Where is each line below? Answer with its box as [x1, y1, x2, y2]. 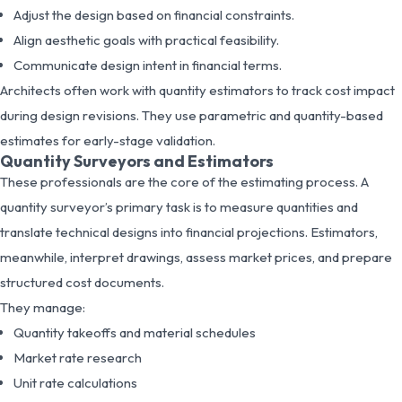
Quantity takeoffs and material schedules [13, 323, 256, 341]
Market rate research [13, 348, 142, 366]
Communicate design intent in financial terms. [13, 56, 282, 74]
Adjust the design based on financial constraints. [13, 5, 294, 23]
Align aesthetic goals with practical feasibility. [13, 31, 279, 48]
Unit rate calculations [13, 373, 137, 391]
